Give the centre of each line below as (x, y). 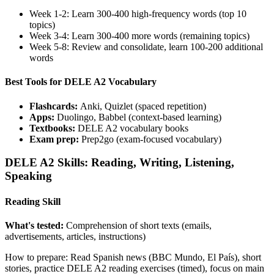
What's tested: (35, 225)
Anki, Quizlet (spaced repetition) (143, 106)
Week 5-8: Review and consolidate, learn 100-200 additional (146, 47)
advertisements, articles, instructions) (75, 236)
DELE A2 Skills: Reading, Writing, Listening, (120, 163)
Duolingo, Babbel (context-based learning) (139, 117)
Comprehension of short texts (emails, (139, 225)
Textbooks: (54, 128)
